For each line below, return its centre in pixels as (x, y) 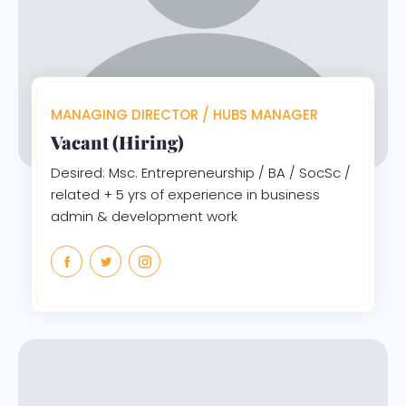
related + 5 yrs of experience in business (185, 195)
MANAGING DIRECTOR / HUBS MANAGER (184, 115)
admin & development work (144, 217)
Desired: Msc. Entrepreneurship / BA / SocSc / (201, 173)
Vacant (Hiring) (117, 142)
